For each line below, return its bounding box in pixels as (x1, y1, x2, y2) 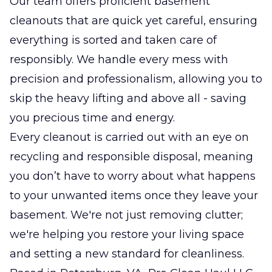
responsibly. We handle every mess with (10, 53, 228, 67)
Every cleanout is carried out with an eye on (10, 131, 249, 144)
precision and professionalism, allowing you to (10, 72, 262, 86)
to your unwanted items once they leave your (10, 189, 258, 203)
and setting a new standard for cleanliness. (10, 247, 244, 261)
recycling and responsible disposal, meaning (10, 150, 253, 164)
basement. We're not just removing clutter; (10, 208, 243, 222)
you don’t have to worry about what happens (10, 169, 256, 183)
